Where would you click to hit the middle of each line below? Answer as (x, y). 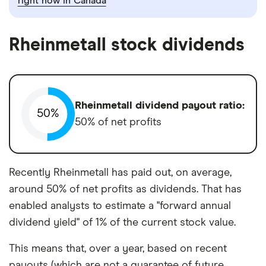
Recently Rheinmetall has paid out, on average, (120, 172)
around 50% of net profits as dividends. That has (125, 189)
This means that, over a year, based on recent (118, 248)
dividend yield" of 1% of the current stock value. (122, 222)
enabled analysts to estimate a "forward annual (120, 206)
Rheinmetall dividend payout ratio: (160, 105)
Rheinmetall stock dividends (127, 45)
